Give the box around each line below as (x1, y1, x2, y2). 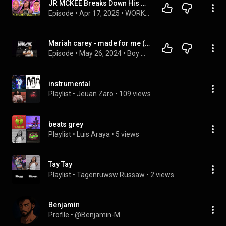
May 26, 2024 (79, 49, 122, 58)
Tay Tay (48, 160, 72, 168)
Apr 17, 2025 (79, 9, 120, 17)
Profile (48, 211, 69, 219)
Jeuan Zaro (77, 90, 114, 98)
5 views (116, 130, 139, 138)
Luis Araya (77, 130, 110, 138)
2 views (150, 171, 174, 179)
